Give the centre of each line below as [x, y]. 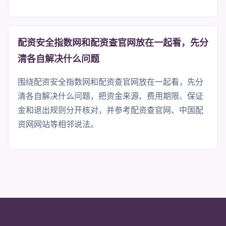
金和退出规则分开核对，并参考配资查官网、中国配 [110, 110]
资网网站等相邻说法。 [58, 124]
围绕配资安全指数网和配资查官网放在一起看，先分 [110, 82]
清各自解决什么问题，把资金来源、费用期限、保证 [110, 96]
